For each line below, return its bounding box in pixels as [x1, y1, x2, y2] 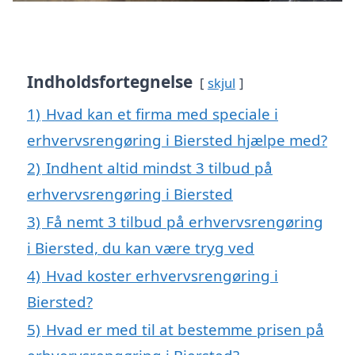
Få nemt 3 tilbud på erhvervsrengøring [46, 211, 323, 231]
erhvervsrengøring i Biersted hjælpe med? [27, 129, 327, 150]
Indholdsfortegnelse [27, 70, 193, 93]
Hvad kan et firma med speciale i [46, 103, 278, 124]
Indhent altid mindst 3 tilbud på [46, 157, 273, 177]
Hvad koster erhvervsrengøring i [46, 265, 278, 285]
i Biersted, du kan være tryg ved [27, 237, 254, 258]
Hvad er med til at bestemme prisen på [46, 319, 324, 339]
